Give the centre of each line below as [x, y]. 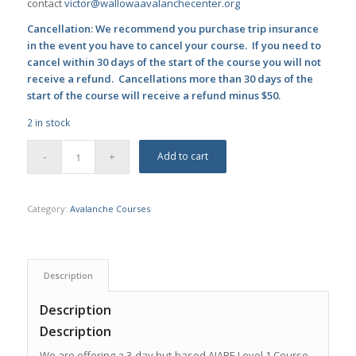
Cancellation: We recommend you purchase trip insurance [172, 29]
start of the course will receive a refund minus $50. [155, 96]
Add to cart [183, 156]
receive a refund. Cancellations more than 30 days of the [170, 79]
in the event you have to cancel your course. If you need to [174, 46]
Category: [48, 208]
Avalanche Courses [110, 208]
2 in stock [48, 123]
